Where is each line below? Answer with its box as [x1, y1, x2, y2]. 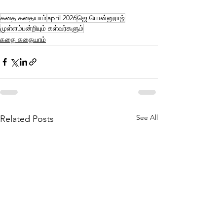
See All [136, 113, 158, 122]
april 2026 [47, 13, 76, 23]
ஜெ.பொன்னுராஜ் [77, 13, 125, 23]
